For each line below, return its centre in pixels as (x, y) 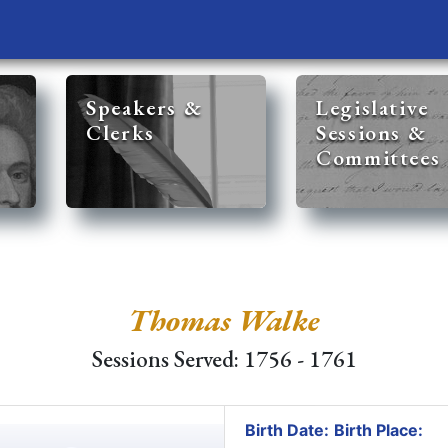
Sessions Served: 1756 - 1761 (224, 359)
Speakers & (144, 107)
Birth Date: (286, 430)
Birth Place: (378, 430)
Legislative (372, 107)
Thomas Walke (224, 320)
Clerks (120, 132)
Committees (378, 157)
